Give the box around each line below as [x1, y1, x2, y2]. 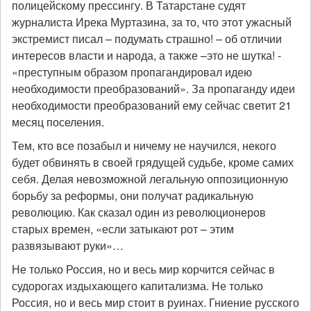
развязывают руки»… [12, 237, 124, 253]
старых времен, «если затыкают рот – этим [12, 221, 234, 237]
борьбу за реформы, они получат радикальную [12, 187, 253, 203]
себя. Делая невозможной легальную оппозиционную [12, 171, 288, 187]
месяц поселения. [12, 114, 104, 130]
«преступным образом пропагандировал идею [12, 64, 252, 80]
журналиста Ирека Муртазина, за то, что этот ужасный [12, 14, 292, 30]
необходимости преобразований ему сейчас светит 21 [12, 97, 292, 113]
